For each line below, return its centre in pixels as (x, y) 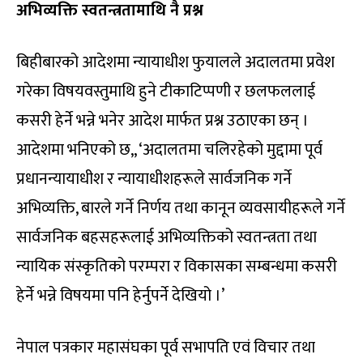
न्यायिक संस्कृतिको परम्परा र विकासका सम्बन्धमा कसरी (177, 266)
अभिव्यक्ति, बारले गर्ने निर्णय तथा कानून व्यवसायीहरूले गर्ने (181, 208)
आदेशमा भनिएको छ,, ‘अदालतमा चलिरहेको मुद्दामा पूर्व (169, 149)
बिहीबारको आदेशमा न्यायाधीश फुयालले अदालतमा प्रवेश (175, 62)
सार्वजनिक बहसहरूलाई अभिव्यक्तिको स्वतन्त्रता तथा (167, 237)
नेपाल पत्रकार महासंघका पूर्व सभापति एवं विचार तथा (166, 347)
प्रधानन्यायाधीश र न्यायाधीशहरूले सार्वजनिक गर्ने (154, 179)
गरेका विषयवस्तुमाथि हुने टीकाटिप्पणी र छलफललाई (166, 91)
